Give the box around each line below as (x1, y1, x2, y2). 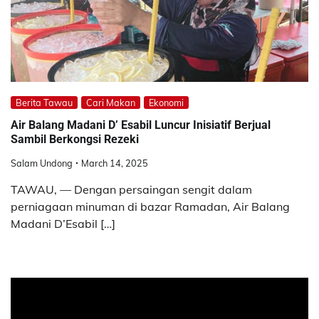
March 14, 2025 (81, 157, 148, 169)
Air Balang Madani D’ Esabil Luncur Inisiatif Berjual (11, 118, 271, 132)
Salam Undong (11, 157, 73, 169)
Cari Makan (86, 96, 135, 108)
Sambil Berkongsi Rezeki (11, 132, 139, 147)
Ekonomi (149, 96, 184, 108)
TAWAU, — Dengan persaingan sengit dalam (11, 182, 252, 197)
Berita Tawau (16, 96, 73, 108)
